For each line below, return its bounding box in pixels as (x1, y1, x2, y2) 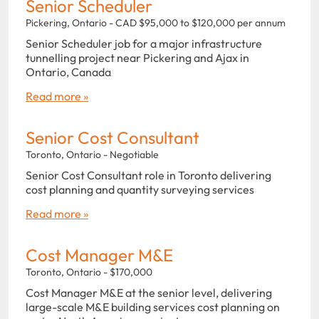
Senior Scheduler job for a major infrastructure (26, 36, 262, 51)
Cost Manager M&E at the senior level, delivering (26, 285, 272, 300)
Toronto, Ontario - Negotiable (26, 147, 159, 161)
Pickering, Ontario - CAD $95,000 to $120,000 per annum (26, 16, 286, 29)
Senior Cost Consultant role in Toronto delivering (26, 167, 271, 182)
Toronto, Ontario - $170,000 (26, 265, 152, 278)
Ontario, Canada (26, 64, 111, 79)
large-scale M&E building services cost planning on (26, 299, 280, 314)
